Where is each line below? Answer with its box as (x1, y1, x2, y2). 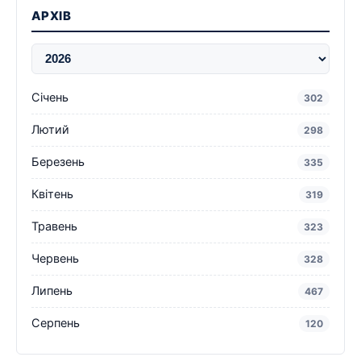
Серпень (31, 316, 80, 331)
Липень (31, 284, 73, 299)
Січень (31, 90, 68, 106)
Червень (31, 251, 79, 267)
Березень (31, 155, 85, 170)
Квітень (31, 187, 73, 202)
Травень (31, 219, 77, 234)
